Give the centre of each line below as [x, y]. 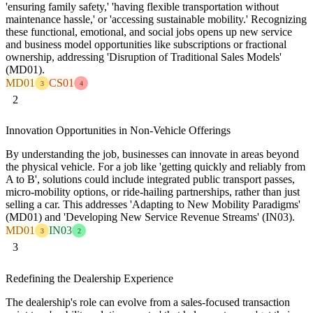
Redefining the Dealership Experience [89, 278]
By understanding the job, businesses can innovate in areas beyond [152, 154]
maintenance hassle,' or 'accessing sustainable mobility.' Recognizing [156, 20]
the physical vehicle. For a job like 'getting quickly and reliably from [155, 167]
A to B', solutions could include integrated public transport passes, [150, 180]
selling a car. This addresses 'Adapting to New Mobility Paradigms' [153, 205]
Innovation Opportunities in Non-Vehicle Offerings [118, 131]
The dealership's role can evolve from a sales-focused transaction [148, 302]
